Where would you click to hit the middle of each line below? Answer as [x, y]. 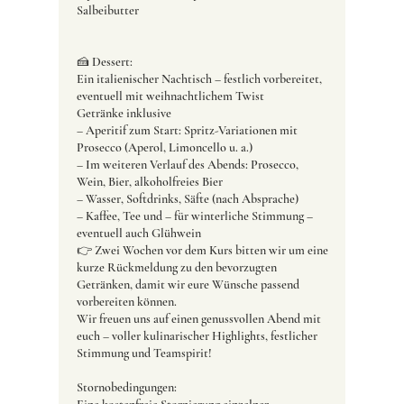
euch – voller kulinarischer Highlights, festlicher [197, 336]
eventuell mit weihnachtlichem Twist [170, 96]
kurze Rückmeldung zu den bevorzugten [176, 268]
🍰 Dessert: [104, 62]
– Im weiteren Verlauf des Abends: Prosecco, [187, 165]
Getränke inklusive [124, 114]
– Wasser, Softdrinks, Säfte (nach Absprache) [187, 199]
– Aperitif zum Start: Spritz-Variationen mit [187, 131]
